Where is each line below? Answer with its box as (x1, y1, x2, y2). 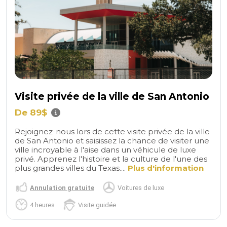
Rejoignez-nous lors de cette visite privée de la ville (15, 126, 210, 136)
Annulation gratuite (30, 183, 94, 192)
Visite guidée (78, 201, 116, 209)
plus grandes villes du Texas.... (15, 163, 128, 173)
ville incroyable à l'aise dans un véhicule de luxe (15, 144, 196, 155)
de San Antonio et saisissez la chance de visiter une (15, 135, 209, 145)
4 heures (30, 201, 55, 209)
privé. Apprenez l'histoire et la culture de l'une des (15, 154, 207, 164)
